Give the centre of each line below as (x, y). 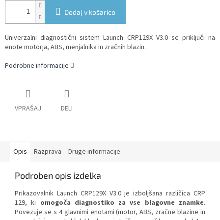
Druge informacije (94, 152)
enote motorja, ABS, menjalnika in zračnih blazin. (75, 47)
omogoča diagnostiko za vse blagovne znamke (122, 203)
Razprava (48, 152)
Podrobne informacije (37, 66)
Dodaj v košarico (90, 12)
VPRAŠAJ (28, 109)
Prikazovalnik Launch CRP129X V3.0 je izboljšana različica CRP (110, 194)
